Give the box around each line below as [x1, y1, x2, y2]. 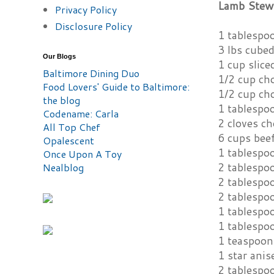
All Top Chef [43, 120, 100, 134]
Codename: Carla [43, 106, 119, 120]
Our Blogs [43, 53, 76, 60]
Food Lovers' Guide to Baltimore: [43, 80, 190, 94]
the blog [43, 93, 80, 107]
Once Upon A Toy [43, 147, 122, 161]
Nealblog [43, 160, 84, 174]
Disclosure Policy [55, 19, 132, 33]
